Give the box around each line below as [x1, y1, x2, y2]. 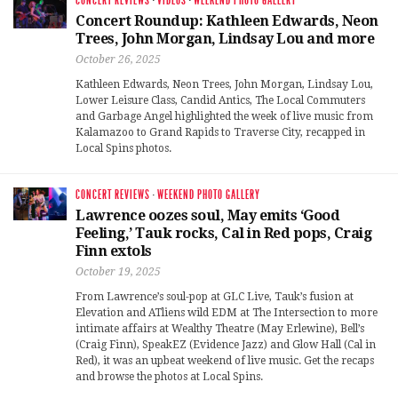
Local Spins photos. [76, 142, 171, 155]
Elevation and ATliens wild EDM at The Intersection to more [76, 306, 378, 320]
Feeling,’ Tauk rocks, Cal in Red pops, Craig [76, 225, 371, 243]
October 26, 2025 [76, 53, 161, 67]
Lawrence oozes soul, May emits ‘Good [76, 207, 339, 225]
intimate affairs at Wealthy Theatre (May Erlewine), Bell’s [76, 322, 364, 336]
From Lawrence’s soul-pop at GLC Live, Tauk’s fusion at [76, 291, 354, 304]
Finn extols [76, 243, 152, 260]
